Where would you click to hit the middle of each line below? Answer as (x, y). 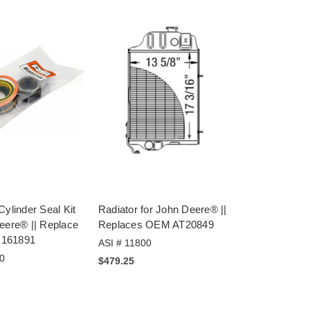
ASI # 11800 (125, 243)
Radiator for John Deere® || (162, 209)
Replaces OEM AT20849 (156, 224)
